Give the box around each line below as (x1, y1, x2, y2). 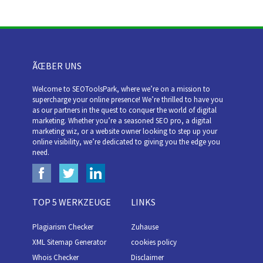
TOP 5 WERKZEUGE (32, 196, 111, 208)
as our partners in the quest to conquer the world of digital (32, 105, 217, 115)
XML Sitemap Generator (32, 237, 106, 247)
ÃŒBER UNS (32, 60, 82, 72)
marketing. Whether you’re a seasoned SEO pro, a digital (32, 116, 211, 126)
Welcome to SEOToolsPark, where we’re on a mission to (32, 84, 210, 94)
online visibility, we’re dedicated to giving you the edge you (32, 137, 220, 147)
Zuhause (131, 222, 159, 232)
